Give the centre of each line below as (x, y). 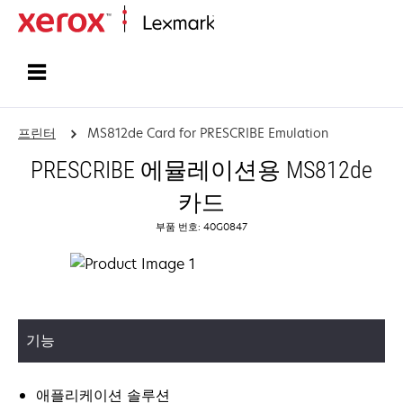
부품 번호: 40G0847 (201, 226)
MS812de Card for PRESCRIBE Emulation (207, 133)
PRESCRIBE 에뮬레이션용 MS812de (201, 170)
